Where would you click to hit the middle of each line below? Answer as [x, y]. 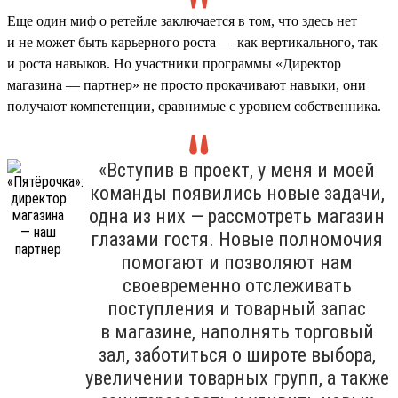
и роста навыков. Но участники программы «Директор [174, 63]
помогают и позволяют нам [237, 262]
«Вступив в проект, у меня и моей [237, 170]
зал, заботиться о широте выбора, [237, 354]
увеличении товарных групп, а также [237, 378]
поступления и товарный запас [237, 308]
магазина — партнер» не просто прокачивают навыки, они [187, 84]
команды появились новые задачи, [237, 193]
